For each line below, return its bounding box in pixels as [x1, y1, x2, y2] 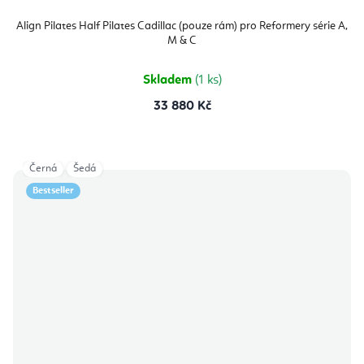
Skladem [142, 74, 195, 88]
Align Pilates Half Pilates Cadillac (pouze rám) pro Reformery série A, [16, 20, 348, 32]
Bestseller [32, 186, 74, 197]
